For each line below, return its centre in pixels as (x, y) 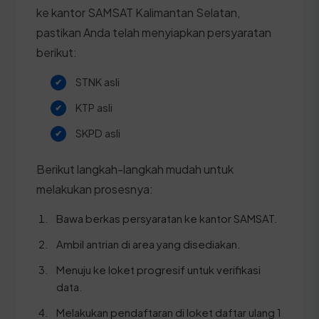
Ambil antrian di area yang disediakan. (148, 244)
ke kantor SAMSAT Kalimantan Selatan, (138, 12)
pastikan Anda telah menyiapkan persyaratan (154, 32)
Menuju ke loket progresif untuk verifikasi (158, 269)
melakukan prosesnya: (95, 189)
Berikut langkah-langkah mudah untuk (135, 169)
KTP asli (94, 107)
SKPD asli (98, 132)
